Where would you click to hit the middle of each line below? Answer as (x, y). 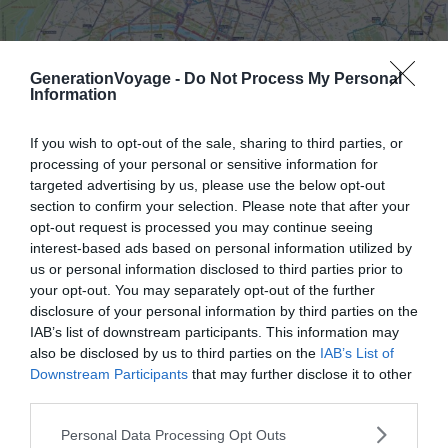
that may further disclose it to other (300, 374)
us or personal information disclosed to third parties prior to (216, 269)
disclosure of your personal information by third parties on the (224, 311)
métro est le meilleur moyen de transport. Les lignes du (215, 421)
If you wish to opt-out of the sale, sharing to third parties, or (216, 143)
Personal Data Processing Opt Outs (173, 434)
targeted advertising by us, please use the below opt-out (207, 185)
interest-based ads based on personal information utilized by (221, 248)
